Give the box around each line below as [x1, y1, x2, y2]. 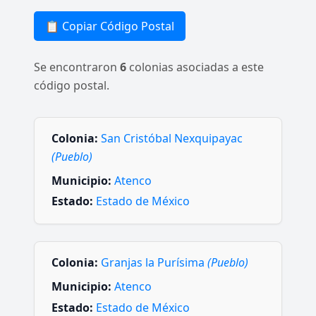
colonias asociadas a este [126, 59, 264, 75]
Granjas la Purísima [101, 255, 207, 271]
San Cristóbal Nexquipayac [101, 130, 243, 146]
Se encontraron [34, 59, 120, 75]
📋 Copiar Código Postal [45, 18, 174, 34]
